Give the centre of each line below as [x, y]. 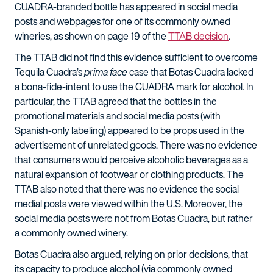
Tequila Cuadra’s [49, 72]
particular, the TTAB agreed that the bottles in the [116, 101]
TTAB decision [198, 36]
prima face [106, 72]
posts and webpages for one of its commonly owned [122, 21]
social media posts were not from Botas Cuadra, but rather [134, 218]
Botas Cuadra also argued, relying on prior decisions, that [131, 254]
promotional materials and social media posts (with [118, 116]
